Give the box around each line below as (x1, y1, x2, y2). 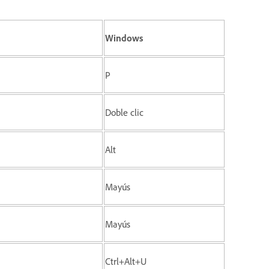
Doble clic (105, 106, 144, 118)
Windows (105, 31, 143, 44)
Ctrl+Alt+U (105, 255, 147, 267)
